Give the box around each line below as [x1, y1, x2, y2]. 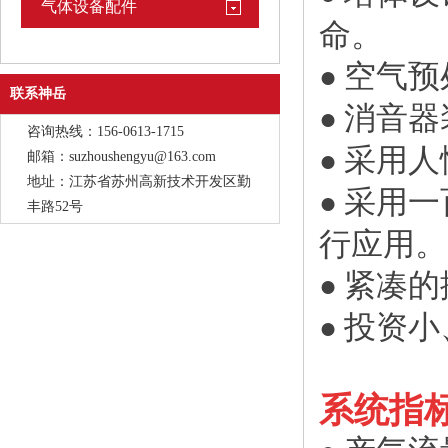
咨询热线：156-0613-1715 [27, 124, 184, 139]
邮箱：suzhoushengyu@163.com [27, 149, 216, 164]
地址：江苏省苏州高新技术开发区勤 [27, 174, 251, 189]
